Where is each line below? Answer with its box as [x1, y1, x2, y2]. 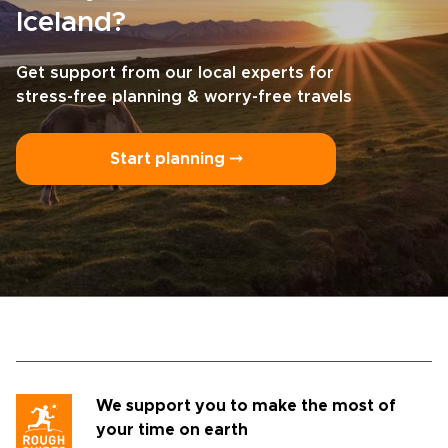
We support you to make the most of [96, 398, 396, 414]
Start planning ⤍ [110, 151, 242, 167]
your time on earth [96, 422, 248, 438]
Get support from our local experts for [16, 65, 334, 81]
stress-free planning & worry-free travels [16, 89, 352, 105]
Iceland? [16, 9, 126, 37]
